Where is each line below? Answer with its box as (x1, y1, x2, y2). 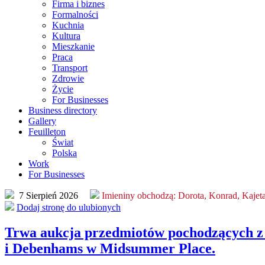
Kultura (52, 30, 80, 41)
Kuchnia (52, 20, 84, 30)
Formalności (52, 9, 98, 20)
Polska (52, 147, 77, 158)
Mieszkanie (52, 41, 95, 51)
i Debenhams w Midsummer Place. (5, 240, 215, 256)
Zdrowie (52, 73, 84, 83)
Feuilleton (28, 126, 66, 137)
